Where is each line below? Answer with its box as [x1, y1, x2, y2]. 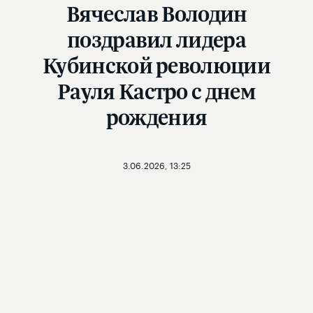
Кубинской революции [43, 50, 270, 81]
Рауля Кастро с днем [57, 76, 256, 107]
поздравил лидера [67, 24, 246, 55]
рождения [105, 102, 208, 133]
